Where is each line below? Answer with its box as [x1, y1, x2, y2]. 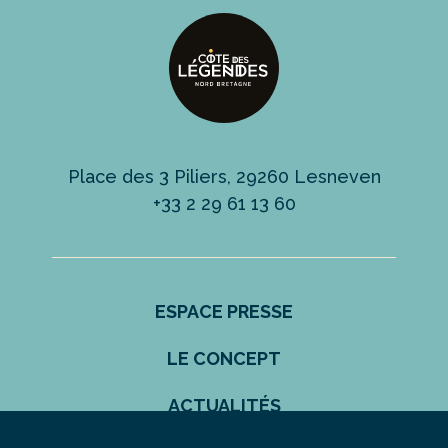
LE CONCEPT [167, 347, 281, 369]
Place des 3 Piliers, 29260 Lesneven [67, 165, 381, 187]
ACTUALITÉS [167, 394, 281, 416]
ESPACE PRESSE [155, 300, 293, 322]
